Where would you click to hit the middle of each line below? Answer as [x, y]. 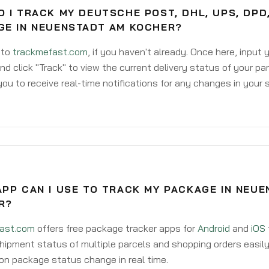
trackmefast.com [50, 52]
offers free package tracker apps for [116, 228]
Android [213, 228]
